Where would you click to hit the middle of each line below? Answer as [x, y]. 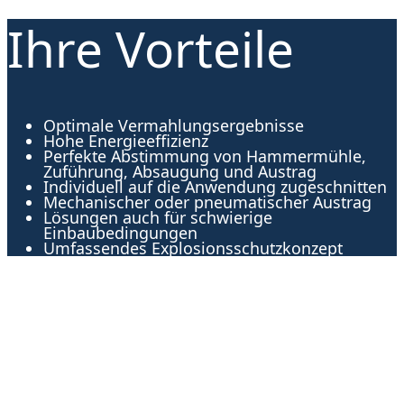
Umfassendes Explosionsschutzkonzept [193, 248]
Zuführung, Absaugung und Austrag [180, 172]
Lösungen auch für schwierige [158, 218]
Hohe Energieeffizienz [126, 141]
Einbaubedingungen [120, 233]
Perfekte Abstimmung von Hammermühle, [205, 156]
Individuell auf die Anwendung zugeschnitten [215, 187]
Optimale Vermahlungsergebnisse [174, 126]
